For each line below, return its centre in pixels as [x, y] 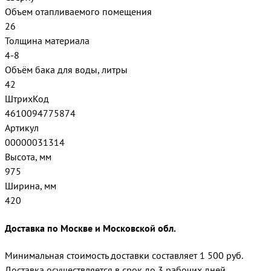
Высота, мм [28, 157]
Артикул [22, 128]
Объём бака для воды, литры [66, 70]
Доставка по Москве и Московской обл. [90, 228]
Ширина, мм [31, 186]
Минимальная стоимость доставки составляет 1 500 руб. [124, 255]
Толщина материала [47, 41]
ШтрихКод [27, 99]
